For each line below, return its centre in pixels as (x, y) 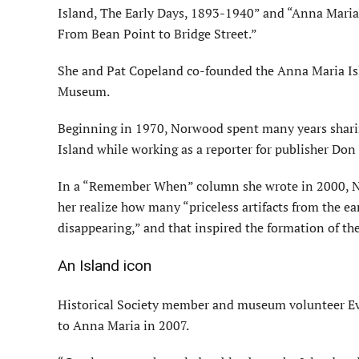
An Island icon (105, 266)
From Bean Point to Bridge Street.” (157, 34)
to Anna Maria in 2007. (123, 326)
